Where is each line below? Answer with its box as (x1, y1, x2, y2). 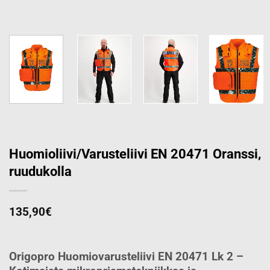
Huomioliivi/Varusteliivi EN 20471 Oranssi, (9, 145, 261, 162)
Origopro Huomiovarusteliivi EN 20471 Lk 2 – (9, 249, 243, 263)
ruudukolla (9, 163, 72, 179)
